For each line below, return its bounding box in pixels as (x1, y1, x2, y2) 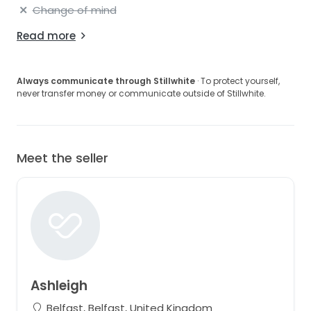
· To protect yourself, (195, 75, 280, 87)
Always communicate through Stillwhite (17, 75, 195, 87)
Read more (17, 28, 76, 44)
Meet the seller (17, 149, 108, 167)
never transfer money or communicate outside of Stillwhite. (17, 87, 266, 100)
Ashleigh (30, 276, 87, 295)
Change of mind (32, 3, 117, 18)
